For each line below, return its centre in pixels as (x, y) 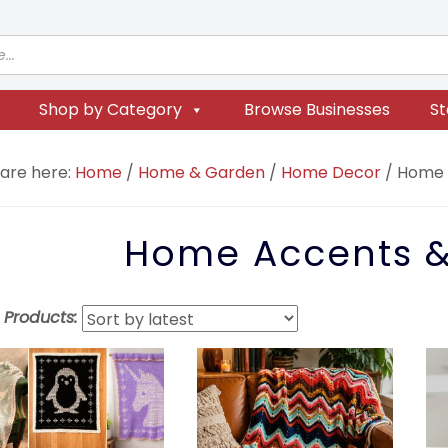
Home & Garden (202, 172)
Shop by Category (110, 109)
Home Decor (331, 172)
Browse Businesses (316, 109)
